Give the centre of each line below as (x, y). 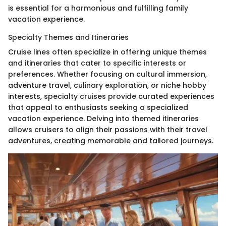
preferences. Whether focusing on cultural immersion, (107, 74)
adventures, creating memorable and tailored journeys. (111, 140)
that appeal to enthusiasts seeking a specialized (98, 107)
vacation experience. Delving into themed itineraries (103, 118)
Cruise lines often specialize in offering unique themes (107, 52)
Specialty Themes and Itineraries (68, 37)
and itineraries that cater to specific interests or (97, 63)
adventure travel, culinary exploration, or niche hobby (107, 85)
